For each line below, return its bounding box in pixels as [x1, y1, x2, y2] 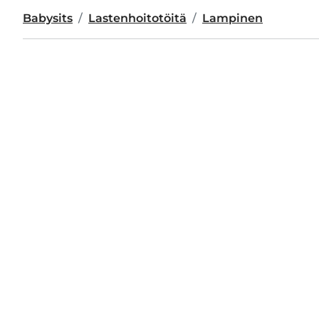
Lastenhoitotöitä [88, 11, 187, 25]
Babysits [23, 11, 73, 25]
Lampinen [202, 11, 263, 25]
